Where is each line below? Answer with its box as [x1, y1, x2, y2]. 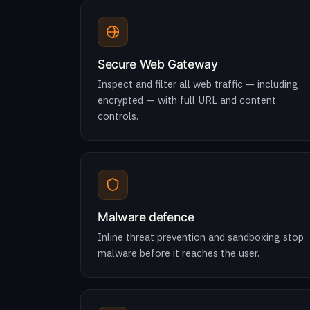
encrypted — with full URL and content [98, 93, 276, 107]
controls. [98, 109, 138, 122]
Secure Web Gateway [98, 57, 218, 71]
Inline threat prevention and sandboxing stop [98, 230, 304, 244]
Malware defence [98, 210, 194, 224]
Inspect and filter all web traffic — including [98, 77, 298, 91]
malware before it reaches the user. [98, 246, 259, 259]
